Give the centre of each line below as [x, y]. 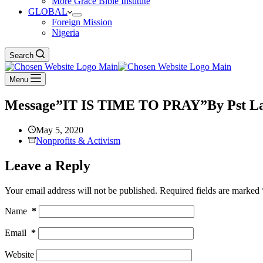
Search [21, 55]
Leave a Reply [48, 165]
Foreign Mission [82, 22]
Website [19, 254]
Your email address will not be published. [81, 190]
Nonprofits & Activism [78, 140]
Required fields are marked [211, 190]
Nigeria [65, 33]
